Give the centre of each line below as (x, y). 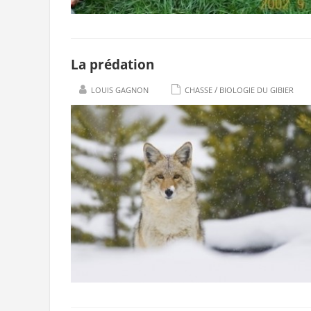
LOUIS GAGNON (120, 90)
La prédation (112, 65)
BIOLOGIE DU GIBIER (257, 90)
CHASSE (199, 90)
